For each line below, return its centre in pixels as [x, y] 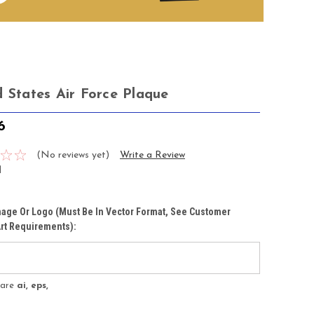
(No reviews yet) [73, 155]
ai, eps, [33, 285]
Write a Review [152, 155]
